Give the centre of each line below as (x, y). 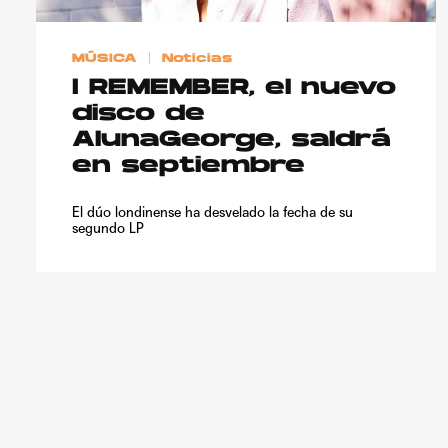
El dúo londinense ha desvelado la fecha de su (212, 212)
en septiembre (188, 167)
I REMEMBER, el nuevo (234, 89)
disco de (138, 115)
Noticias (197, 58)
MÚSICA (104, 58)
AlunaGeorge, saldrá (231, 141)
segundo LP (108, 228)
